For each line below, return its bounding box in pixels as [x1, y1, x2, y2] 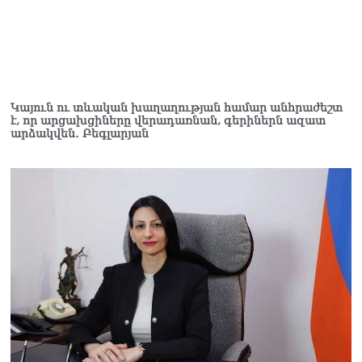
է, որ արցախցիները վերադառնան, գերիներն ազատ [11, 113, 326, 127]
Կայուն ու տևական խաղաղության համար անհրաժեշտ [11, 100, 343, 114]
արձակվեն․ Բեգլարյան [11, 126, 149, 140]
